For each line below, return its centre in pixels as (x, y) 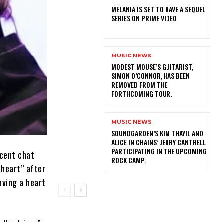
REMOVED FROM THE (139, 84)
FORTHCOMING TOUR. (143, 93)
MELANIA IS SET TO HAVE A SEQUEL (158, 9)
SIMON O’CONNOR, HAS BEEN (150, 75)
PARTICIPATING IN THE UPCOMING (159, 151)
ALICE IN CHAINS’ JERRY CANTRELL (158, 142)
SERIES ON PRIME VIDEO (144, 18)
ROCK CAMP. (130, 160)
